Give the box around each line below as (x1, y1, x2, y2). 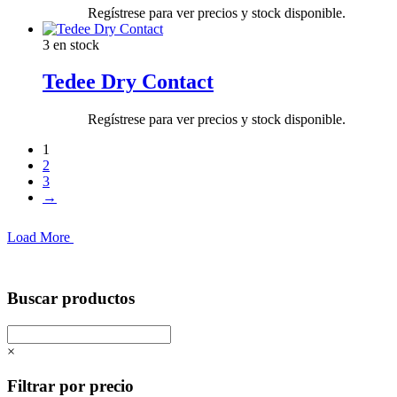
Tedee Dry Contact (43, 70, 214, 94)
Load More (7, 230, 74, 245)
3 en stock (43, 36, 99, 52)
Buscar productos (7, 289, 135, 308)
